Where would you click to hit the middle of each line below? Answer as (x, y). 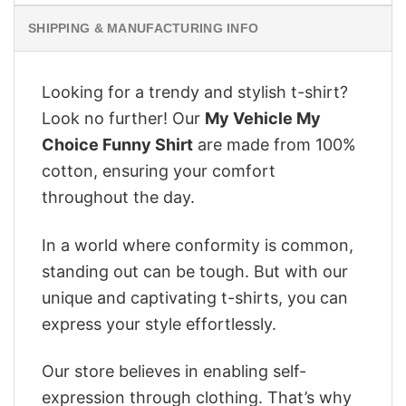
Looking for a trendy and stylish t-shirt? (195, 92)
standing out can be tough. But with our (195, 271)
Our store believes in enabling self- (174, 372)
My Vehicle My (263, 119)
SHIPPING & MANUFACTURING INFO (144, 29)
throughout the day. (118, 198)
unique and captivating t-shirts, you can (195, 297)
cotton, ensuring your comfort (159, 171)
